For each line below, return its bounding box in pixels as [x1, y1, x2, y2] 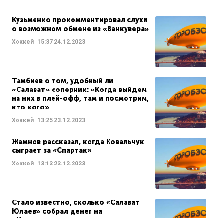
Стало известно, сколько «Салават [12, 199, 140, 207]
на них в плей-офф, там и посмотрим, [12, 94, 149, 103]
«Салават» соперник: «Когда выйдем [12, 86, 147, 94]
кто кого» [12, 103, 49, 112]
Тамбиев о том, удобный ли [12, 77, 113, 86]
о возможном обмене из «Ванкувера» [12, 25, 149, 34]
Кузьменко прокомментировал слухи [12, 16, 147, 25]
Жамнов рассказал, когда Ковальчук [12, 138, 144, 146]
